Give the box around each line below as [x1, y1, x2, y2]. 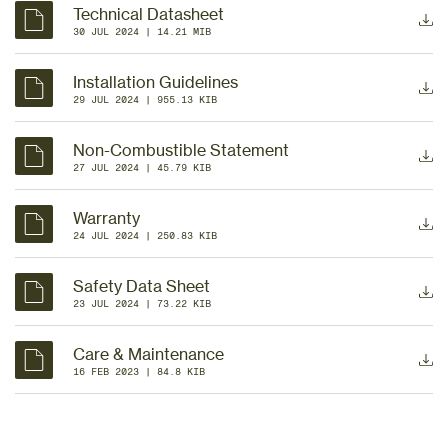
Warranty [73, 207, 140, 228]
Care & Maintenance [73, 343, 224, 364]
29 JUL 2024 [73, 92, 139, 107]
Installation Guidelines [73, 71, 238, 92]
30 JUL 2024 [73, 24, 139, 39]
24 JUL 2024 [73, 228, 139, 243]
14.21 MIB [157, 24, 211, 39]
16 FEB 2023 [73, 364, 139, 379]
